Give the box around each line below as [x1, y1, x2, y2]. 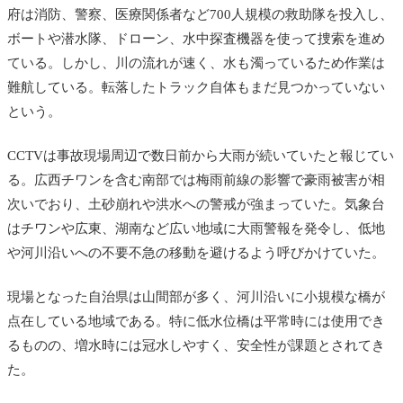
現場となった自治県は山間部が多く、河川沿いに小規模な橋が [7, 289, 385, 304]
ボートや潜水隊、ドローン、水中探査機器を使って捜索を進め [7, 31, 385, 46]
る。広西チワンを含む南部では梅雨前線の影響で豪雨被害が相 [7, 172, 385, 187]
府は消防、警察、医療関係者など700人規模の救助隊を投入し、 [7, 6, 393, 22]
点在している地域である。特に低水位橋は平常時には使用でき [7, 313, 385, 328]
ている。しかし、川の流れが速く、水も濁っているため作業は [7, 55, 385, 70]
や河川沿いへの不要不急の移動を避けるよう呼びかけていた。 [7, 245, 385, 260]
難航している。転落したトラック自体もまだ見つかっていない [7, 79, 385, 94]
